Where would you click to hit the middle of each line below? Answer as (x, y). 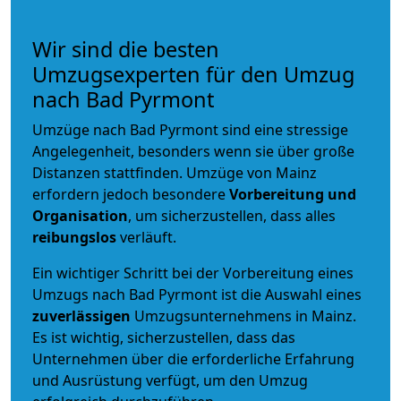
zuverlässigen (83, 316)
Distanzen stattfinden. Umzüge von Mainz (175, 172)
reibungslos (74, 237)
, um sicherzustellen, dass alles (232, 215)
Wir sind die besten (126, 49)
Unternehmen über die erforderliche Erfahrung (193, 358)
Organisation (80, 215)
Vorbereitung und (293, 194)
